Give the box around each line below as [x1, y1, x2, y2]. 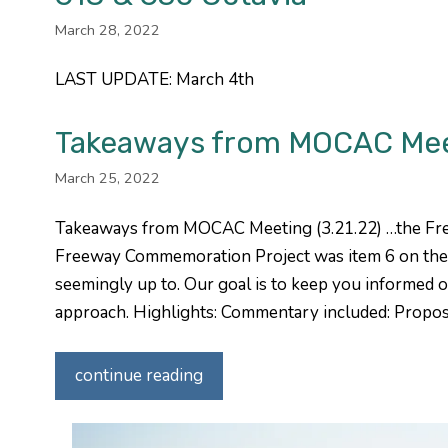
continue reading [74, 364, 203, 388]
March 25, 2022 [54, 168, 160, 189]
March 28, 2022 [54, 19, 160, 40]
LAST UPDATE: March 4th [54, 68, 254, 92]
